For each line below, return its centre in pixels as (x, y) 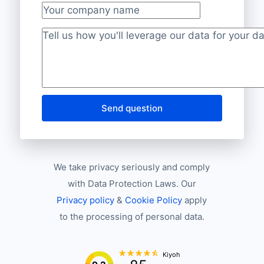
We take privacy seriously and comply (132, 167)
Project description (86, 44)
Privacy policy (86, 200)
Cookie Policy (154, 200)
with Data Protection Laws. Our (132, 183)
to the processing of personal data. (132, 216)
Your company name (90, 18)
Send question (132, 108)
